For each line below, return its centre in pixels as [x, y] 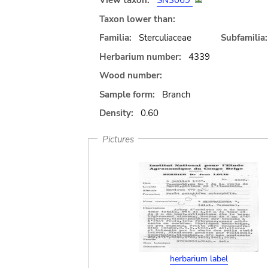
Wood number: [131, 75]
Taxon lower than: [137, 19]
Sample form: [127, 94]
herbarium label [199, 259]
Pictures [118, 139]
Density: [116, 113]
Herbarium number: [140, 57]
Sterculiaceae [165, 38]
